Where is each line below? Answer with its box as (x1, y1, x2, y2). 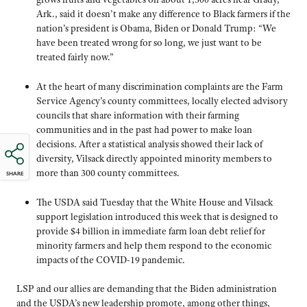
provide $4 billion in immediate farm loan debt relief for (36, 224, 265, 237)
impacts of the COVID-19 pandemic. (36, 253, 185, 266)
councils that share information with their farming (36, 108, 239, 121)
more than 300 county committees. (36, 166, 180, 179)
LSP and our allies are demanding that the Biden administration (16, 282, 277, 295)
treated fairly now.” (36, 51, 114, 64)
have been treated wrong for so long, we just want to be (36, 36, 262, 49)
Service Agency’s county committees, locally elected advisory (36, 94, 288, 107)
